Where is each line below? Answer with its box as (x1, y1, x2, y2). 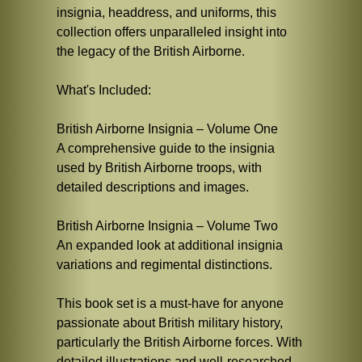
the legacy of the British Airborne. (57, 44, 245, 59)
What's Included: (57, 83, 151, 98)
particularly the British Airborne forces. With (57, 335, 302, 350)
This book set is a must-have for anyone (57, 297, 284, 311)
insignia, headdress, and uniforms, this (57, 6, 276, 20)
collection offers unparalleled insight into (57, 25, 287, 40)
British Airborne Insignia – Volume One (57, 122, 278, 137)
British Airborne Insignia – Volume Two (57, 219, 278, 234)
